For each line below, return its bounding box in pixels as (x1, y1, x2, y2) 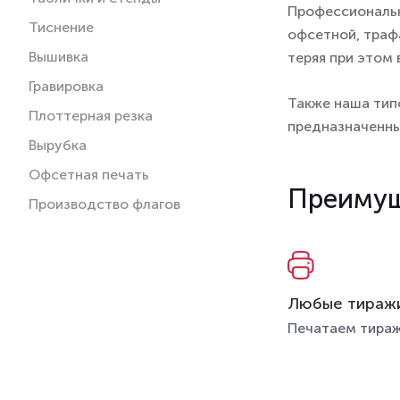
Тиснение (29, 18, 94, 36)
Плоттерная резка (29, 106, 153, 124)
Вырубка (29, 136, 87, 154)
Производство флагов (29, 195, 180, 212)
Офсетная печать (29, 165, 149, 183)
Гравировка (29, 77, 104, 95)
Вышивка (29, 47, 88, 65)
